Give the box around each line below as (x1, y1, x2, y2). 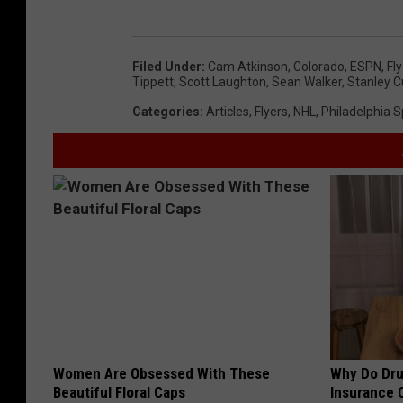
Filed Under (132, 58, 201, 74)
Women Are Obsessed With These (53, 363, 270, 382)
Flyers (255, 103, 288, 119)
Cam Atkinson (208, 58, 288, 74)
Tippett (132, 74, 174, 89)
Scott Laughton (179, 74, 266, 89)
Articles (206, 103, 249, 119)
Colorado (293, 58, 345, 74)
